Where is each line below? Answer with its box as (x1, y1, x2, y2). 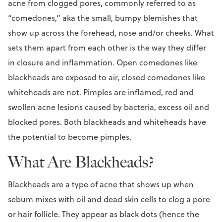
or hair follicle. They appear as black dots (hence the (8, 208, 199, 220)
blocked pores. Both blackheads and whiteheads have (8, 116, 206, 127)
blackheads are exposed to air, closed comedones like (8, 71, 205, 83)
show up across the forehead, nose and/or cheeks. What (8, 27, 214, 38)
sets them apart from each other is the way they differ (8, 42, 206, 53)
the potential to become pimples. (8, 131, 135, 142)
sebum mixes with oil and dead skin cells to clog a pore (8, 193, 210, 205)
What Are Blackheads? (8, 152, 161, 171)
